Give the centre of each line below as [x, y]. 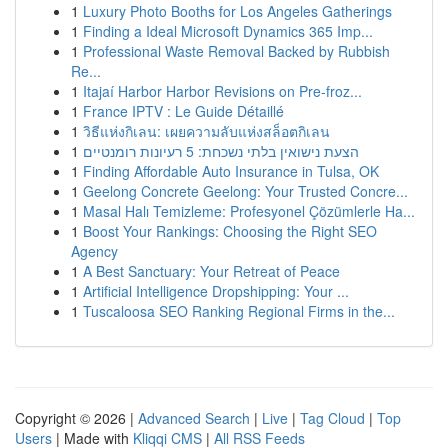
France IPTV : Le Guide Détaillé [183, 111]
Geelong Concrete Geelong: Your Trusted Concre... [245, 191]
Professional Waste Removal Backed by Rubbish [236, 51]
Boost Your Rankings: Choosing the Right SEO [230, 231]
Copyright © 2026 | [76, 418]
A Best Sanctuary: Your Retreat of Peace [211, 271]
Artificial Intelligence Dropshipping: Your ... [216, 291]
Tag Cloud [332, 418]
